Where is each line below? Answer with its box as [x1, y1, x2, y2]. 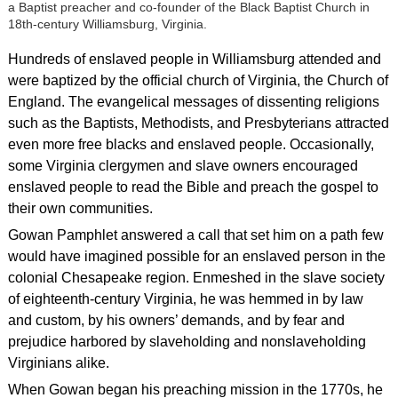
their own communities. [7, 200, 153, 216]
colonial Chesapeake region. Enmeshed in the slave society [7, 269, 385, 285]
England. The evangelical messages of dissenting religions [7, 93, 379, 109]
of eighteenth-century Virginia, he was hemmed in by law [7, 291, 363, 306]
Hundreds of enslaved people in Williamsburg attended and [7, 51, 381, 67]
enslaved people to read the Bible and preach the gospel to [7, 179, 378, 195]
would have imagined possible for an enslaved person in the [7, 248, 386, 264]
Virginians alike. [7, 354, 109, 370]
